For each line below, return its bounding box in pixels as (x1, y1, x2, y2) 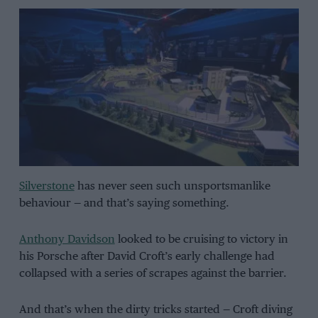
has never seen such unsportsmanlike (74, 180, 270, 193)
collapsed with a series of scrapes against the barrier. (18, 268, 287, 280)
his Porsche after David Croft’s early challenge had (18, 251, 275, 263)
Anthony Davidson (18, 234, 115, 246)
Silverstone (18, 180, 75, 193)
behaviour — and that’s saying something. (18, 197, 229, 210)
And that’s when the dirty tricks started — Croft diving (18, 303, 292, 316)
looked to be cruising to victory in (114, 234, 288, 246)
